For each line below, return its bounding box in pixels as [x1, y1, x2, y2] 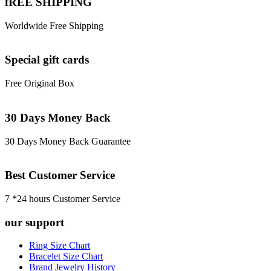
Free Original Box [5, 78, 74, 89]
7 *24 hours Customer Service [5, 194, 120, 204]
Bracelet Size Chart [29, 251, 103, 262]
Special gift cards [5, 53, 89, 67]
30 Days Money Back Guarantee [5, 135, 131, 146]
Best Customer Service [5, 169, 115, 182]
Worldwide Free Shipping [5, 20, 103, 31]
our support [5, 215, 64, 229]
